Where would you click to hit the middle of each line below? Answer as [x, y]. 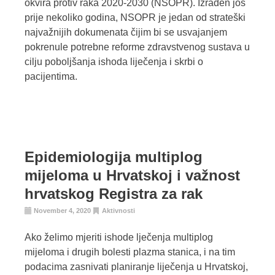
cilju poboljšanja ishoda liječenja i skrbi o [114, 62]
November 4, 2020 [62, 211]
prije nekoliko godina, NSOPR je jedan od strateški [135, 18]
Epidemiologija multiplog [114, 157]
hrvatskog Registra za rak [114, 194]
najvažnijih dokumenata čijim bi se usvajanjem [126, 33]
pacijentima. [51, 77]
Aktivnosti [118, 211]
